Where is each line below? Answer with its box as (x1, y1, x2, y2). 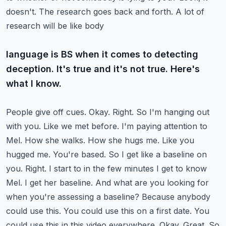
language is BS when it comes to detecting (6, 49, 198, 60)
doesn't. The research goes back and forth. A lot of (6, 7, 204, 17)
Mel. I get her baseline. (6, 178, 93, 188)
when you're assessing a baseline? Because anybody (6, 192, 210, 202)
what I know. (6, 78, 62, 89)
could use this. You (6, 206, 79, 216)
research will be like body (6, 21, 104, 31)
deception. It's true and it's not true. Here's (6, 64, 200, 74)
